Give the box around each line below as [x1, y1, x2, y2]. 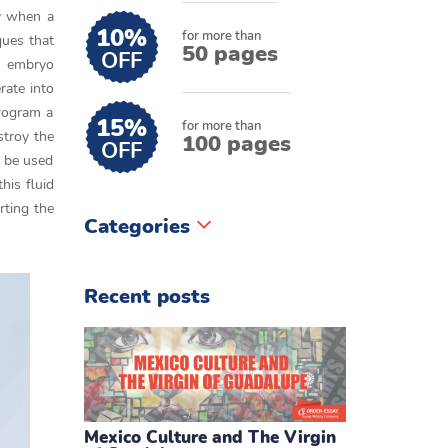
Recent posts [83, 283, 210, 310]
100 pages [181, 129, 291, 159]
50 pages [181, 39, 278, 69]
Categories [83, 213, 196, 240]
